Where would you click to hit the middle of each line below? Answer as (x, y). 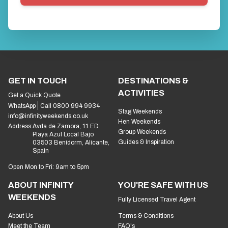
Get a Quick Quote (34, 95)
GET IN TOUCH (37, 81)
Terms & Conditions (146, 216)
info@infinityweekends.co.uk (48, 116)
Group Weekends (142, 132)
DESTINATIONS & (153, 81)
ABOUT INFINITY (41, 185)
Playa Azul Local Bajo (63, 135)
